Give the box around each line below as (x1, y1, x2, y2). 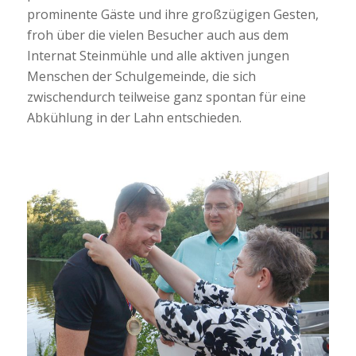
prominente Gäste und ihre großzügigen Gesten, (26, 6, 319, 24)
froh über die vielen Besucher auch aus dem (26, 26, 288, 44)
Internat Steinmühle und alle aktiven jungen (26, 47, 289, 65)
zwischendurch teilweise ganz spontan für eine (26, 88, 306, 106)
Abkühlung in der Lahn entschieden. (26, 109, 242, 127)
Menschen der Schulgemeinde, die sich (26, 68, 256, 86)
